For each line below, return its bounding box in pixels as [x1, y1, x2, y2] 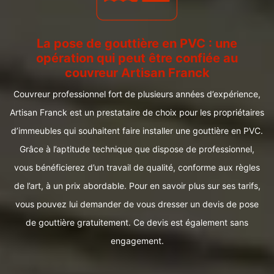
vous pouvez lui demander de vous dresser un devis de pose [15, 199, 259, 209]
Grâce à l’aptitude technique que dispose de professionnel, [20, 144, 254, 154]
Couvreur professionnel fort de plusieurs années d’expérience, [13, 89, 261, 99]
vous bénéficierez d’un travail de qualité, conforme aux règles [14, 162, 260, 172]
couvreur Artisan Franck [64, 65, 210, 80]
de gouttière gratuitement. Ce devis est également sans [26, 217, 248, 228]
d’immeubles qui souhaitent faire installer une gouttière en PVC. [11, 125, 263, 136]
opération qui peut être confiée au [36, 51, 238, 65]
